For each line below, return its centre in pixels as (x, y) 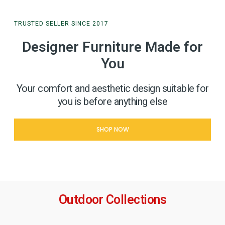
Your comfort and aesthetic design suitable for (113, 88)
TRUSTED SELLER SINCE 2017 (61, 23)
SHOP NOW (113, 129)
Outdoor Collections (113, 200)
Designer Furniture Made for (113, 47)
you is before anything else (113, 101)
